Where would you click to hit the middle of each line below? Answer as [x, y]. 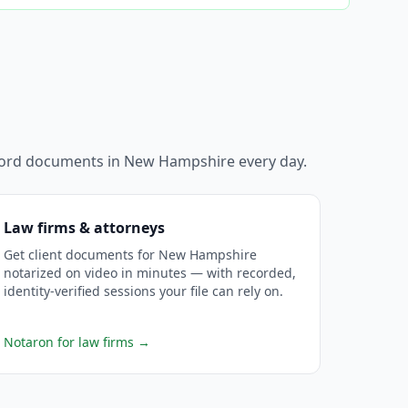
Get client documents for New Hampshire [130, 255]
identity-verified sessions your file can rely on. [143, 291]
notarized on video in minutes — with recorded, [149, 273]
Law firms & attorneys [84, 228]
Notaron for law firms [68, 342]
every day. [271, 161]
